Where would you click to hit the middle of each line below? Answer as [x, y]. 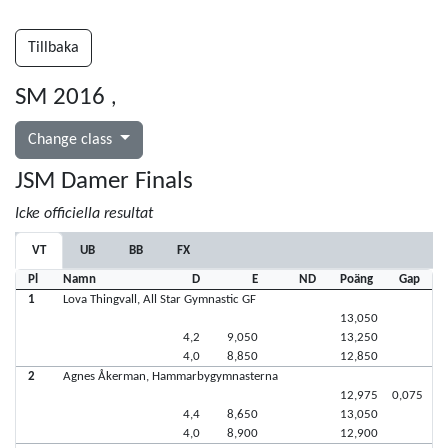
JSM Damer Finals [104, 181]
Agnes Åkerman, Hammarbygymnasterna [170, 376]
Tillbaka [53, 48]
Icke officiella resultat [84, 214]
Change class [72, 140]
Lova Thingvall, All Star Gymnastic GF [159, 299]
